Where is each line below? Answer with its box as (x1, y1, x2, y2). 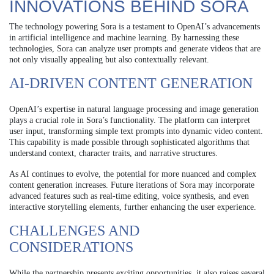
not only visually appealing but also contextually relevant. (9, 54, 209, 64)
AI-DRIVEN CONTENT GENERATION (9, 75, 253, 91)
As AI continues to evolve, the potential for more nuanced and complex (9, 169, 256, 179)
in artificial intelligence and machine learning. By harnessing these (9, 32, 239, 42)
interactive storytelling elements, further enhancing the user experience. (9, 202, 256, 212)
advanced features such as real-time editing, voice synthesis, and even (9, 191, 249, 201)
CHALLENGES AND (9, 222, 139, 239)
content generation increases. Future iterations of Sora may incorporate (9, 180, 254, 190)
